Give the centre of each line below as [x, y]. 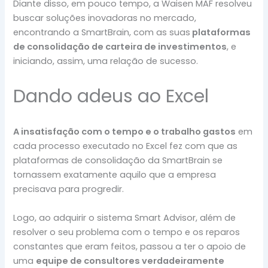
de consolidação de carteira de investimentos [120, 46]
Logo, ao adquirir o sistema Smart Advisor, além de [125, 217]
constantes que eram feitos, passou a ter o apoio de [130, 246]
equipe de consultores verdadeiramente [130, 261]
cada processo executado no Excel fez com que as [126, 146]
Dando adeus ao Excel [111, 97]
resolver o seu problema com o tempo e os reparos [127, 232]
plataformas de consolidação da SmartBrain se [118, 160]
